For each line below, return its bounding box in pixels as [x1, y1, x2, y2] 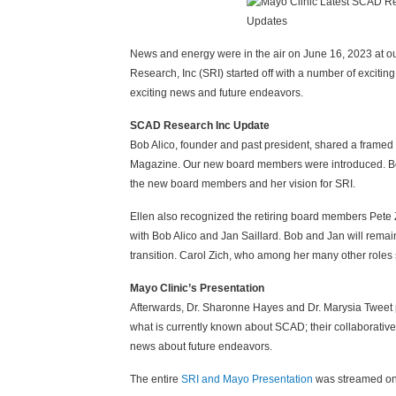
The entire [130, 373, 181, 385]
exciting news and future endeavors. [130, 87, 303, 99]
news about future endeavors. [130, 340, 272, 353]
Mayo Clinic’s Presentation [130, 282, 264, 294]
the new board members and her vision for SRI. [130, 178, 355, 190]
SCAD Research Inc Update [130, 119, 270, 132]
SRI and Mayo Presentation [181, 373, 313, 385]
